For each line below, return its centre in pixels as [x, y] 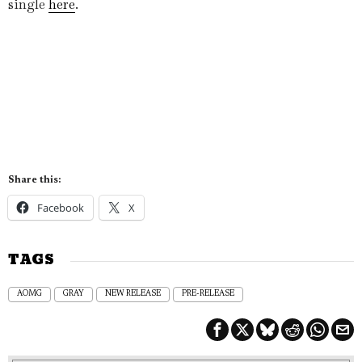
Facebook [61, 208]
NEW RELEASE [133, 294]
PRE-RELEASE [208, 294]
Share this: [34, 180]
